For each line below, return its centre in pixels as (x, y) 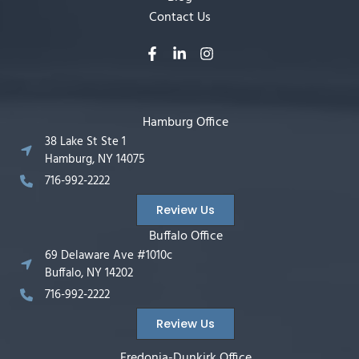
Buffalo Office (186, 237)
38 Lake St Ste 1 (85, 142)
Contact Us (179, 18)
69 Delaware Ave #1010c (109, 256)
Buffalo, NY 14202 (89, 274)
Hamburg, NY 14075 (95, 160)
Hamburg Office (186, 123)
